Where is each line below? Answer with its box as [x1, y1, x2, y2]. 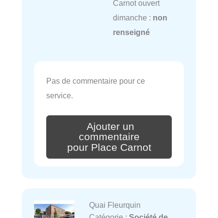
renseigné [112, 27, 150, 36]
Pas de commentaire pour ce [46, 76, 145, 85]
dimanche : [112, 13, 153, 22]
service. [46, 91, 73, 100]
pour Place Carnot [67, 142, 151, 154]
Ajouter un [87, 120, 134, 132]
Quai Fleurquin [89, 200, 141, 210]
